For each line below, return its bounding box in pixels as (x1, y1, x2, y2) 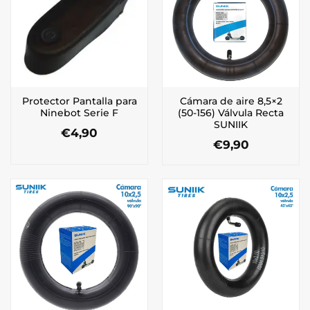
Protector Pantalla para (21, 95, 137, 107)
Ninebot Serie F (40, 107, 118, 119)
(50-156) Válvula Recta (178, 107, 284, 119)
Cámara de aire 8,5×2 (179, 95, 282, 107)
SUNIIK (214, 119, 248, 131)
